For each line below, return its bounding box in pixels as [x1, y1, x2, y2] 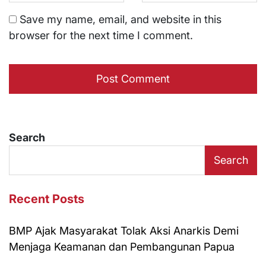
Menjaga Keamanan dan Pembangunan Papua [9, 240, 235, 253]
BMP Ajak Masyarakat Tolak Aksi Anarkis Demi [9, 224, 239, 237]
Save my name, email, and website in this [20, 12, 221, 26]
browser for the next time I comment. [9, 28, 193, 42]
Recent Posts [9, 191, 84, 206]
